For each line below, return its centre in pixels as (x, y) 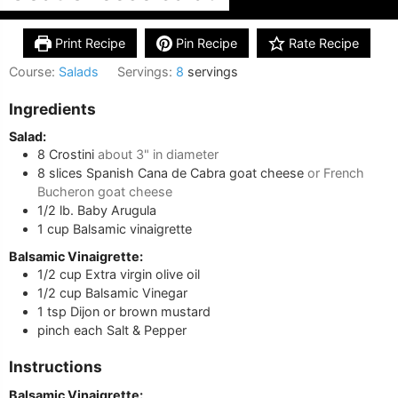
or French (336, 173)
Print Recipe (88, 43)
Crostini (72, 155)
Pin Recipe (205, 43)
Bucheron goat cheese (105, 192)
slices (66, 173)
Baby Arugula (117, 211)
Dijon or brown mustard (140, 311)
